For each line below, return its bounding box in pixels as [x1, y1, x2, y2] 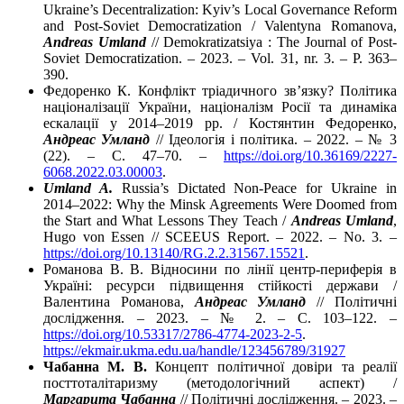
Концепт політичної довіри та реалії [146, 359, 398, 375]
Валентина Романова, [43, 294, 195, 310]
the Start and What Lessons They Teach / [43, 213, 291, 229]
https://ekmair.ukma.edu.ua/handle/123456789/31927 [43, 343, 345, 359]
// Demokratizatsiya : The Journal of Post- [145, 34, 397, 50]
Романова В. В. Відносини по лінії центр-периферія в [43, 262, 397, 278]
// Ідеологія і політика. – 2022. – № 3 [150, 132, 398, 148]
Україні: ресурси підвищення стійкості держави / [43, 278, 397, 294]
